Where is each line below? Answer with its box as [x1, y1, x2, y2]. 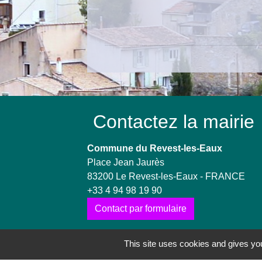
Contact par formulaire [95, 203, 187, 213]
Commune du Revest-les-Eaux [87, 143, 223, 153]
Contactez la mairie [93, 111, 255, 132]
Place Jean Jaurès [87, 157, 165, 167]
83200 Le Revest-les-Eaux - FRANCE [87, 171, 246, 181]
